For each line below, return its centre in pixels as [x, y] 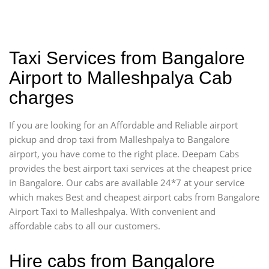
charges [41, 97]
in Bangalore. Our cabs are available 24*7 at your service [127, 182]
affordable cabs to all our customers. [85, 225]
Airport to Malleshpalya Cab [121, 77]
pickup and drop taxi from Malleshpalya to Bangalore [119, 139]
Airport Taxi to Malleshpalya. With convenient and [112, 211]
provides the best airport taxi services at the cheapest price [130, 168]
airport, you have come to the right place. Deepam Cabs [124, 153]
